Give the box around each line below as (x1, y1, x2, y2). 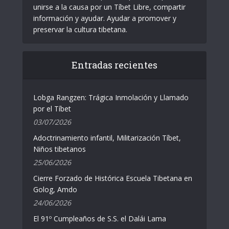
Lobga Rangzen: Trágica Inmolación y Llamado (33, 92, 189, 102)
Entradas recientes (72, 58, 157, 71)
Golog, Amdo (33, 184, 77, 194)
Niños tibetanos (33, 144, 86, 154)
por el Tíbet (33, 103, 71, 113)
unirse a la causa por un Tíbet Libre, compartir (33, 2, 186, 12)
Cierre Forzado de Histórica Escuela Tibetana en (33, 173, 192, 183)
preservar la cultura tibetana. (33, 24, 127, 34)
